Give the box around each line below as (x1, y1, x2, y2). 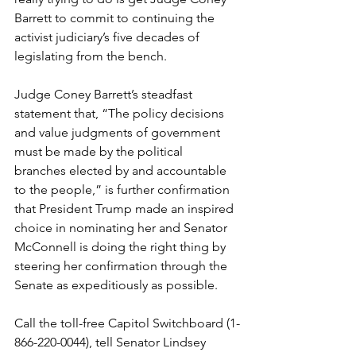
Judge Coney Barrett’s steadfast (14, 87, 195, 103)
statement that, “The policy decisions (14, 106, 227, 122)
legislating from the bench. (14, 48, 170, 64)
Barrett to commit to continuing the (14, 10, 218, 26)
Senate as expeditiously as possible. (14, 277, 218, 293)
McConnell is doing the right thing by (14, 239, 229, 255)
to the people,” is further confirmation (14, 182, 233, 198)
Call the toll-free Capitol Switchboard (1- (14, 315, 240, 331)
